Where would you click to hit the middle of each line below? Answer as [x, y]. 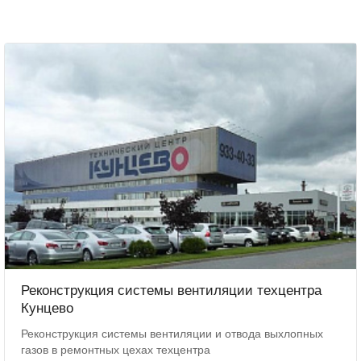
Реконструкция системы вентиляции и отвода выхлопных [172, 334]
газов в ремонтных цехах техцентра [116, 350]
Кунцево [48, 308]
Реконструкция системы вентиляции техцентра [172, 290]
